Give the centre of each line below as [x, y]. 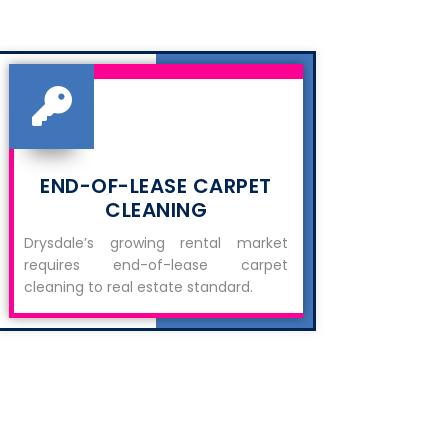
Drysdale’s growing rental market [156, 243]
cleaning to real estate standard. [138, 287]
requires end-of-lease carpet [156, 265]
